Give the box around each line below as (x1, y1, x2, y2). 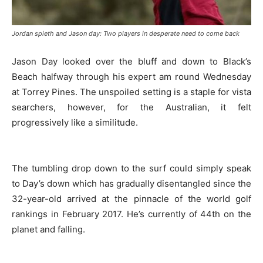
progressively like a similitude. (12, 117, 138, 128)
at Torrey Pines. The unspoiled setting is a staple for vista (12, 86, 251, 97)
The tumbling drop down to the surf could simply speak (12, 163, 251, 174)
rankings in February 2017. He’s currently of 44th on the (12, 208, 251, 220)
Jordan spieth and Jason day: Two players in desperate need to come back (12, 29, 240, 38)
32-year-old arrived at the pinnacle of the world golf (12, 193, 251, 204)
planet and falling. (12, 224, 85, 235)
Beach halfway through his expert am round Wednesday (12, 71, 251, 82)
